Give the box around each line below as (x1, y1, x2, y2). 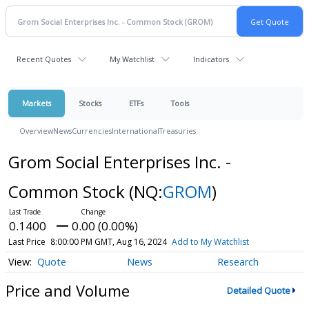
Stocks (79, 98, 101, 108)
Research (217, 255, 259, 269)
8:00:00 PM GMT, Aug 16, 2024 (50, 236, 167, 248)
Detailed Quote (226, 284, 290, 297)
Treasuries (159, 126, 196, 136)
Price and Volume (6, 279, 130, 301)
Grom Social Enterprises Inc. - (8, 150, 231, 173)
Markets (22, 98, 51, 108)
